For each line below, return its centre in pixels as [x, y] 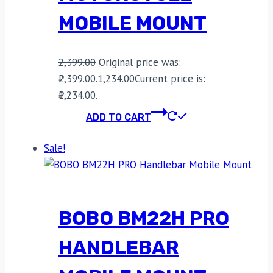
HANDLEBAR [119, 248]
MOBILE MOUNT [133, 23]
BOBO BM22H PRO [144, 218]
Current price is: [170, 78]
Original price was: [140, 62]
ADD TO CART [119, 117]
